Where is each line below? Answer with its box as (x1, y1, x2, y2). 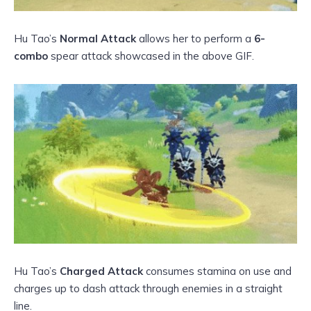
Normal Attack (60, 32, 139, 46)
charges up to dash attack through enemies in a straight (14, 282, 283, 296)
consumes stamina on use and (143, 264, 292, 278)
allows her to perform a (139, 32, 254, 46)
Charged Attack (60, 264, 143, 278)
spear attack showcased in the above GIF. (48, 49, 254, 63)
